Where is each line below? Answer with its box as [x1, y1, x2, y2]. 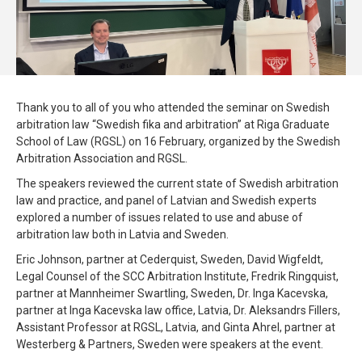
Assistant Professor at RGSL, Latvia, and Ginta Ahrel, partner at [16, 321, 335, 335]
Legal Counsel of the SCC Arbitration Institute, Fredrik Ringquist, [16, 270, 339, 284]
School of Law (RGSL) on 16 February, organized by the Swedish [16, 135, 340, 149]
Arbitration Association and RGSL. [16, 152, 190, 166]
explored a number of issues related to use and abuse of [16, 211, 303, 225]
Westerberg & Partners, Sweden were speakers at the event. [16, 338, 326, 351]
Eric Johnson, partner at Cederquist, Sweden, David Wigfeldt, [16, 253, 323, 267]
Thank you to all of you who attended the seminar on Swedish [16, 101, 330, 115]
